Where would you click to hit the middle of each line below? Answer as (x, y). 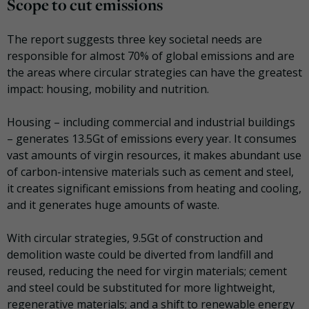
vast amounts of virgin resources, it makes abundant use (154, 155)
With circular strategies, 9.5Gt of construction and (135, 238)
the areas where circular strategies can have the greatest (154, 72)
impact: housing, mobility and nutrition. (108, 89)
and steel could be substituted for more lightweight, (141, 287)
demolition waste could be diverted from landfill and (140, 254)
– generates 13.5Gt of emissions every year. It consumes (152, 138)
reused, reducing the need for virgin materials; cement (147, 271)
